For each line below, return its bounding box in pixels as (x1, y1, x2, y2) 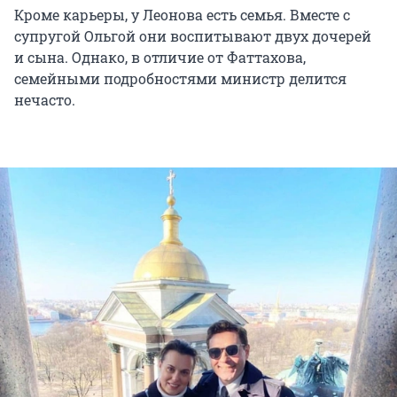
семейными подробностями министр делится (14, 69, 346, 89)
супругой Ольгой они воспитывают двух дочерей (14, 27, 371, 46)
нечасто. (14, 90, 75, 110)
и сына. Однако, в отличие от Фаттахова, (14, 48, 306, 67)
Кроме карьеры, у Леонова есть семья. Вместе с (14, 5, 350, 25)
